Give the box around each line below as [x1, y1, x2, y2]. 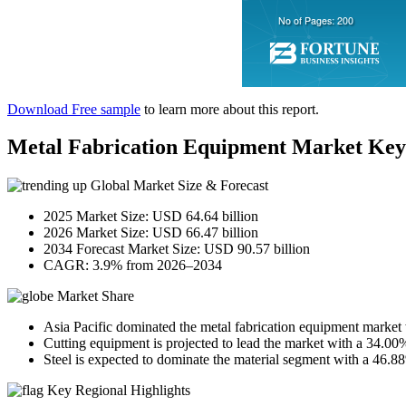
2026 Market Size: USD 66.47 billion [43, 225, 258, 241]
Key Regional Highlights [43, 382, 190, 399]
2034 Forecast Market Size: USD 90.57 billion [43, 241, 310, 257]
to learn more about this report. [140, 101, 319, 117]
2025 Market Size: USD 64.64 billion [43, 208, 258, 225]
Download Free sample [7, 101, 140, 117]
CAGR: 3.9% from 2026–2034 [43, 257, 222, 274]
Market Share [53, 288, 134, 304]
